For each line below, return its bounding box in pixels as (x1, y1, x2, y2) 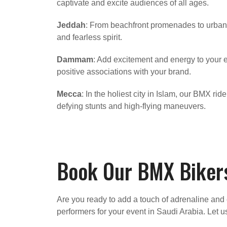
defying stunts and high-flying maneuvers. (57, 101, 206, 110)
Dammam (57, 55, 93, 64)
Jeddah (57, 20, 86, 29)
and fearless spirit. (57, 32, 122, 42)
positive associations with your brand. (57, 67, 191, 76)
